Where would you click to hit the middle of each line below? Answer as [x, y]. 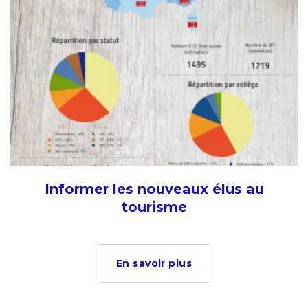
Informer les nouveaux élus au [154, 189]
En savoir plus [154, 263]
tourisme [154, 207]
